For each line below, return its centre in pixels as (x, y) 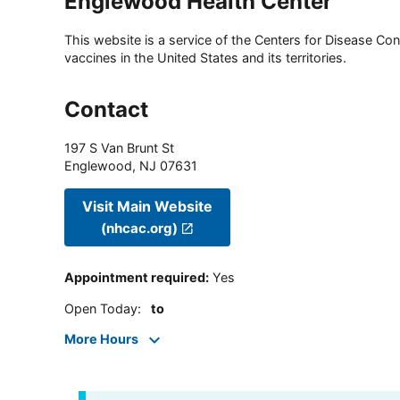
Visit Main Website (147, 206)
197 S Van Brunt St (119, 148)
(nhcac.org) (140, 228)
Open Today (101, 308)
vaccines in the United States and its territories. (205, 58)
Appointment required (135, 278)
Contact (106, 110)
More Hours (101, 339)
